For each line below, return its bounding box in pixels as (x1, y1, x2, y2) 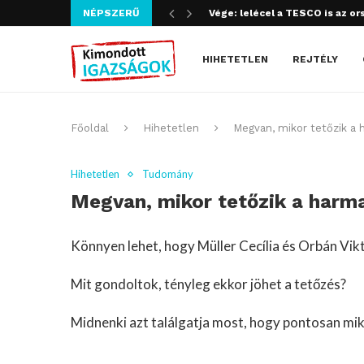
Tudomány (142, 167, 193, 180)
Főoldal (71, 122, 109, 134)
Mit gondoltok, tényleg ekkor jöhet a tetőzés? (71, 275, 346, 292)
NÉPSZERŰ (83, 7, 140, 19)
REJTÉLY (292, 54, 338, 65)
